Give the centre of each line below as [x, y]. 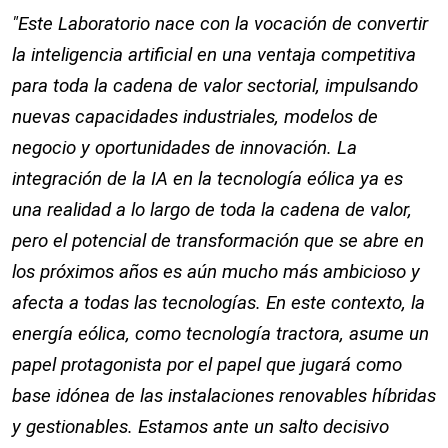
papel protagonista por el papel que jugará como [207, 364]
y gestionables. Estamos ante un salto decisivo [200, 426]
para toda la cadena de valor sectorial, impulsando [215, 85]
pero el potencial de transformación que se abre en [218, 240]
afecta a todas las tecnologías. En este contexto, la [218, 302]
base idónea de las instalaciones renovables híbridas [224, 395]
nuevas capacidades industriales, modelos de [195, 116]
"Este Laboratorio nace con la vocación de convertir [220, 23]
